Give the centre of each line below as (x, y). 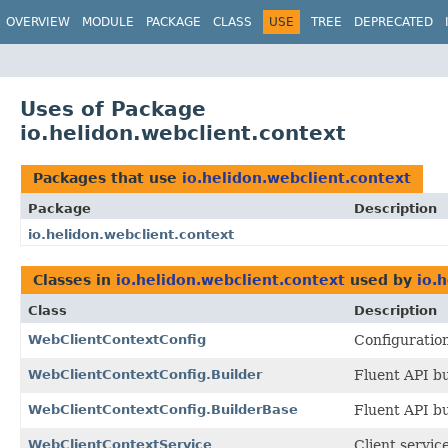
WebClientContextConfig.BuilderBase (163, 409)
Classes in (74, 279)
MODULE (108, 22)
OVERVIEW (38, 22)
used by (381, 279)
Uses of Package (113, 108)
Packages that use (107, 177)
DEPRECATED (393, 22)
